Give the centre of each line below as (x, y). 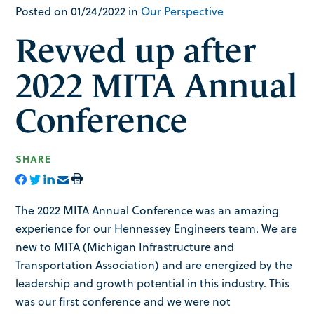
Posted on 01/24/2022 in (78, 12)
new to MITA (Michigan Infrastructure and (125, 246)
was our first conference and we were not (123, 301)
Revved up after (136, 51)
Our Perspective (183, 12)
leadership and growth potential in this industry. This (153, 283)
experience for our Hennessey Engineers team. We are (157, 228)
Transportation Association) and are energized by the (154, 265)
